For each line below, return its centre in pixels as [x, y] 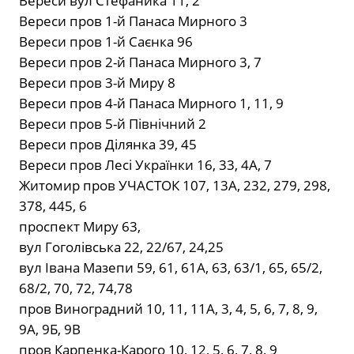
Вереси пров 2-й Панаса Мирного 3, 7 [140, 62]
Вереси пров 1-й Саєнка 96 [106, 42]
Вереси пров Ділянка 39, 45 [108, 145]
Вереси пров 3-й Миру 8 [97, 83]
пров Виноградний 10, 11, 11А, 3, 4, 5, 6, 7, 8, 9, [168, 309]
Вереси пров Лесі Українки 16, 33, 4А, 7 [145, 165]
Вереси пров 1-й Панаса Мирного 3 [133, 21]
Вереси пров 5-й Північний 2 [113, 124]
